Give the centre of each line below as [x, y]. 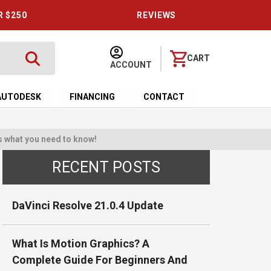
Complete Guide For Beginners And [100, 260]
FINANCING [93, 97]
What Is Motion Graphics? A [81, 243]
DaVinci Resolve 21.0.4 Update [88, 205]
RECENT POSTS [106, 167]
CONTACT [164, 97]
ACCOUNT [131, 64]
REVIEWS [157, 15]
